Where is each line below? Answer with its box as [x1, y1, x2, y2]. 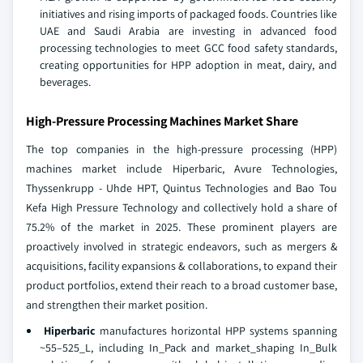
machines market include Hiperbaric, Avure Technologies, [26, 160, 337, 176]
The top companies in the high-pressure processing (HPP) [26, 141, 337, 156]
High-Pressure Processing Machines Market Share [26, 112, 298, 130]
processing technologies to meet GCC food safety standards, [40, 40, 337, 55]
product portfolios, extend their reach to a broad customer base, [26, 277, 337, 293]
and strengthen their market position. [26, 297, 207, 312]
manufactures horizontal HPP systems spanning [96, 322, 337, 338]
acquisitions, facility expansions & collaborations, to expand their [26, 258, 337, 273]
